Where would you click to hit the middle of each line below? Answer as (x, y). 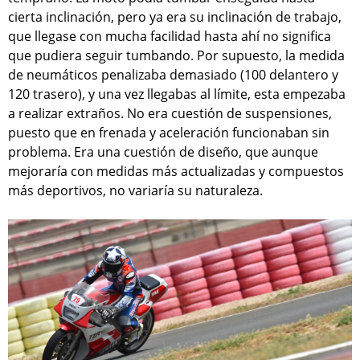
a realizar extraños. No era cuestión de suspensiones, (170, 114)
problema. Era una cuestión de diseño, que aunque (163, 152)
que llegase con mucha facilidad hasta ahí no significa (170, 37)
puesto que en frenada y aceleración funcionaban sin (169, 133)
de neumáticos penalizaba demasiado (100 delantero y (173, 75)
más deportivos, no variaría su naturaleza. (135, 191)
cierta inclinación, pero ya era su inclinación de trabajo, (175, 17)
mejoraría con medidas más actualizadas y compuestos (176, 172)
